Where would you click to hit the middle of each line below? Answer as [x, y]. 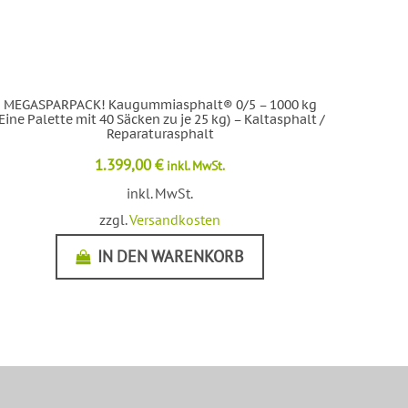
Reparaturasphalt [160, 133]
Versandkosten [175, 219]
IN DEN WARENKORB [171, 256]
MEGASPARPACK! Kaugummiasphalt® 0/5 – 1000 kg [160, 104]
